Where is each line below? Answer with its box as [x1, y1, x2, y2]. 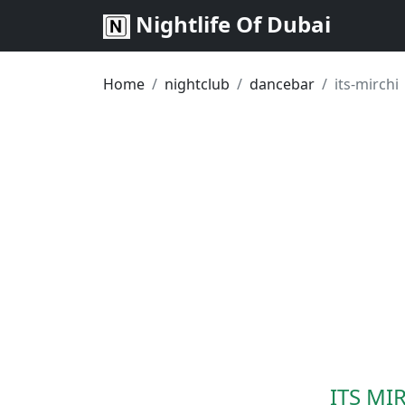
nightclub [165, 74, 230, 94]
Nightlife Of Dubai [130, 9, 331, 39]
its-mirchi [334, 74, 399, 94]
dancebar [250, 74, 315, 94]
